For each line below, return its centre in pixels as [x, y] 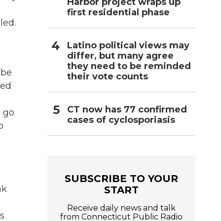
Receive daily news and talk [121, 208]
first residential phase [118, 12]
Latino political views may [128, 45]
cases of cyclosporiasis [121, 120]
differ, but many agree [120, 55]
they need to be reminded [129, 66]
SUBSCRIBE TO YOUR [121, 178]
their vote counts [108, 76]
